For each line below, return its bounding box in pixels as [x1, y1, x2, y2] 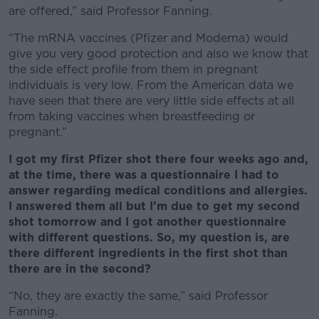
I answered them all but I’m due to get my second [9, 199, 300, 213]
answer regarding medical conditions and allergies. [9, 184, 308, 197]
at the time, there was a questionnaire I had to [9, 168, 279, 182]
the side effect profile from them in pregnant [9, 63, 258, 76]
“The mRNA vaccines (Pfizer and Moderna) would [9, 31, 288, 45]
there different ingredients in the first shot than [9, 246, 288, 260]
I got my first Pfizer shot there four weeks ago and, [9, 152, 308, 166]
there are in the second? [9, 262, 151, 276]
